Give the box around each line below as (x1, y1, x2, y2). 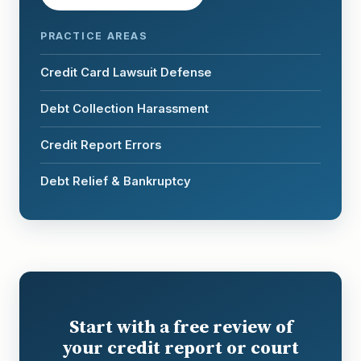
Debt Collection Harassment (40, 102, 209, 116)
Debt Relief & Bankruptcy (40, 174, 191, 189)
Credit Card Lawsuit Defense (40, 65, 212, 80)
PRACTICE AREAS (40, 30, 148, 42)
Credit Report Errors (40, 138, 161, 152)
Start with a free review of (68, 314, 293, 339)
